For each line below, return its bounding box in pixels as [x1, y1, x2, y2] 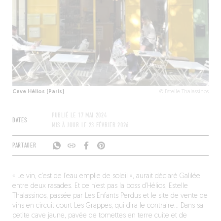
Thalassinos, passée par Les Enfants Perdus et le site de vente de [12, 192, 208, 200]
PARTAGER [12, 142, 37, 149]
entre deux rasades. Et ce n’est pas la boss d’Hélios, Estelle [12, 183, 188, 190]
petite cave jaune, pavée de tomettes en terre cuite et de [12, 212, 187, 220]
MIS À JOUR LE [51, 121, 89, 129]
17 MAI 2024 [77, 111, 107, 119]
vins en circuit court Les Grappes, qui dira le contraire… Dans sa [12, 202, 203, 210]
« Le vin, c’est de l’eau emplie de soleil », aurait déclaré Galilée [12, 173, 200, 180]
